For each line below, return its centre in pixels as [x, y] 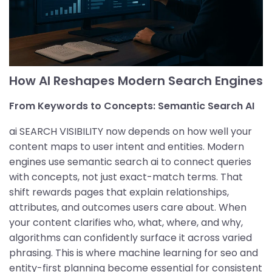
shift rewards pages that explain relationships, [119, 192]
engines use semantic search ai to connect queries [130, 161]
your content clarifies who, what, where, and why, [126, 222]
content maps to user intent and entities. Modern [127, 146]
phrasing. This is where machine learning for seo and [134, 253]
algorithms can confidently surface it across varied [131, 237]
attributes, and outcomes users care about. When [128, 207]
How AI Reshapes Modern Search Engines [136, 80]
